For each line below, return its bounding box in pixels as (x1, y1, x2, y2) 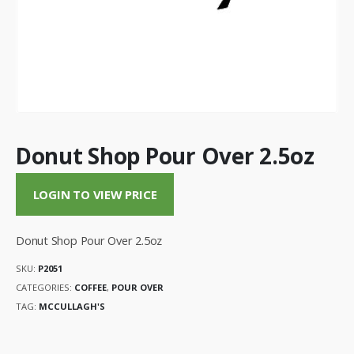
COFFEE (74, 281, 107, 294)
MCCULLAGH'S (39, 299, 105, 312)
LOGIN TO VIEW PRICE (32, 186, 157, 203)
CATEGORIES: (16, 281, 74, 294)
